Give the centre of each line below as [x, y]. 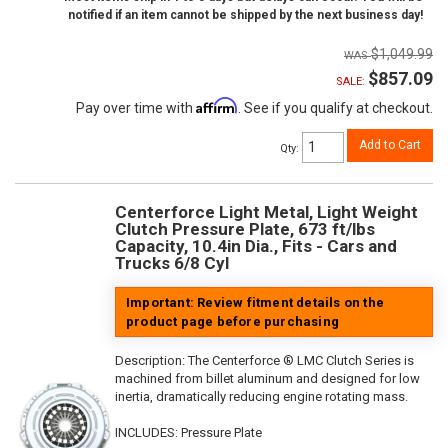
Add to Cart [390, 145]
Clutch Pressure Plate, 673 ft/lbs [245, 229]
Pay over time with [136, 108]
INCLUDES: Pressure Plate [188, 433]
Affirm [217, 106]
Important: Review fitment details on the [255, 303]
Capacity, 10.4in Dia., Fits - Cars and [256, 246]
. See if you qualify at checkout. [335, 108]
